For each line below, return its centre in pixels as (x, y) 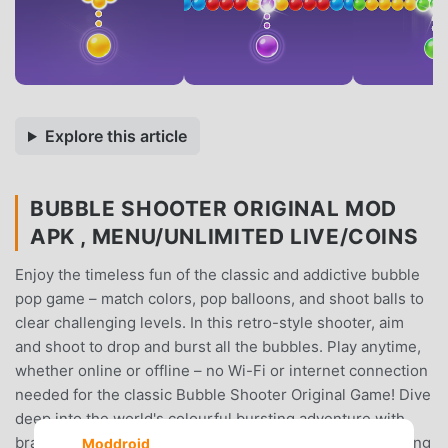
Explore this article (115, 135)
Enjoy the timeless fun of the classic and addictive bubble (217, 274)
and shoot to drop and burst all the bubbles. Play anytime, (218, 346)
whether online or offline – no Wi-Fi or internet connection (221, 370)
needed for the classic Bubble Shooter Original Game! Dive (223, 394)
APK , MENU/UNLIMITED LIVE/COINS (224, 236)
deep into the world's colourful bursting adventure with (210, 418)
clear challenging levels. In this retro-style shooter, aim (209, 322)
